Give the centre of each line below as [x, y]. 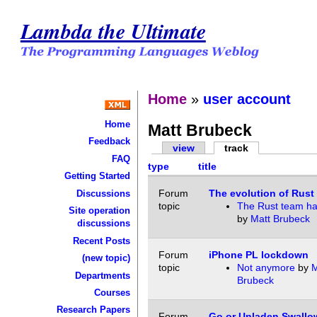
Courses [112, 292]
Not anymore [266, 268]
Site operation [99, 211]
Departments [102, 275]
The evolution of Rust [261, 194]
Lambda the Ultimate [113, 30]
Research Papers [93, 310]
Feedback [109, 142]
